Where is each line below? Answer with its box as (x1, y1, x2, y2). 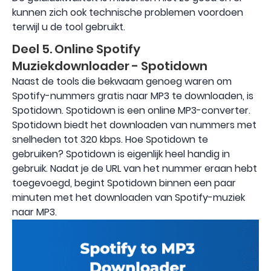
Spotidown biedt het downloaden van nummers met (12, 117, 256, 132)
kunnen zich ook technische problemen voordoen (12, 5, 243, 19)
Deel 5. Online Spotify (12, 40, 140, 57)
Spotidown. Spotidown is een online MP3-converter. (12, 103, 250, 117)
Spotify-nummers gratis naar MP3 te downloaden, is (12, 88, 253, 103)
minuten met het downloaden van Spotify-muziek (12, 190, 245, 204)
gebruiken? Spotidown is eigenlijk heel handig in (12, 146, 230, 161)
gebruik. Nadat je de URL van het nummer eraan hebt (12, 161, 257, 175)
